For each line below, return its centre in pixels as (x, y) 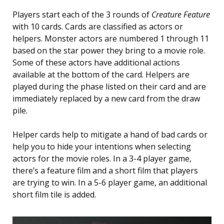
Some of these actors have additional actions (96, 63)
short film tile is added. (54, 195)
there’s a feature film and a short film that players (105, 171)
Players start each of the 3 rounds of (82, 15)
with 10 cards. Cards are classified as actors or (98, 27)
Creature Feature (181, 15)
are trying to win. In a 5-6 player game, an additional (110, 183)
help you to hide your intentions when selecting (102, 147)
